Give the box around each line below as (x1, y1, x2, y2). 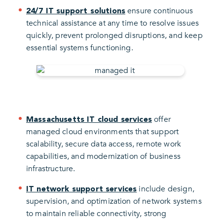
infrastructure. (26, 163, 75, 174)
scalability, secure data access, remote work (26, 138, 182, 149)
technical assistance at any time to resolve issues (26, 18, 199, 29)
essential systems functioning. (26, 42, 133, 54)
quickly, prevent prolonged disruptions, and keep (26, 30, 203, 41)
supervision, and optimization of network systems (26, 195, 202, 207)
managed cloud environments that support (26, 126, 179, 137)
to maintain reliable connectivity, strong (26, 208, 167, 219)
